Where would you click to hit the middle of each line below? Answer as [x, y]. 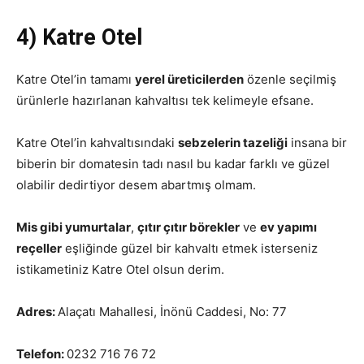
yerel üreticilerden [189, 79]
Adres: [37, 312]
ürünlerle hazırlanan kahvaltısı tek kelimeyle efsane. [165, 100]
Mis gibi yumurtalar [74, 227]
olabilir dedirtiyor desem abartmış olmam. [136, 185]
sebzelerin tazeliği [233, 143]
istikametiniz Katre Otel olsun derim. [120, 269]
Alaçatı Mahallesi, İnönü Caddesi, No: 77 [172, 312]
